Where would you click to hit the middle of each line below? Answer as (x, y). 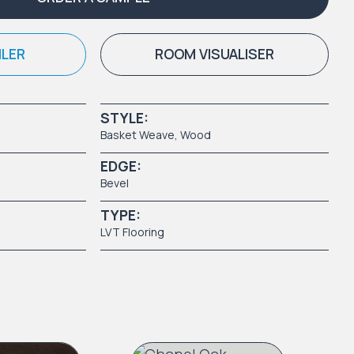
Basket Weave (137, 134)
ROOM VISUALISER (214, 54)
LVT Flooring (132, 232)
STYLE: (124, 117)
